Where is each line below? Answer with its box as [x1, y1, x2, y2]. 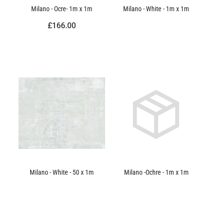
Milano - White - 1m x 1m [123, 3, 189, 13]
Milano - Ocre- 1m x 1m [31, 3, 92, 13]
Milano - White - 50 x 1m [30, 167, 94, 177]
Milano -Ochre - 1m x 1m [124, 167, 189, 177]
